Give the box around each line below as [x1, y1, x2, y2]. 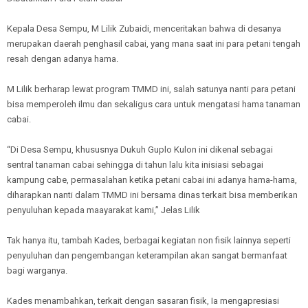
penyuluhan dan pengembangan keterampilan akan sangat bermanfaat [7, 250, 287, 261]
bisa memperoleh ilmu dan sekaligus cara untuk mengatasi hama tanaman [7, 99, 300, 110]
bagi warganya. [7, 265, 67, 276]
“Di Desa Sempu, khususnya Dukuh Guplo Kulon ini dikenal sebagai [7, 144, 273, 155]
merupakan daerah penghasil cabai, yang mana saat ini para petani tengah [7, 38, 300, 49]
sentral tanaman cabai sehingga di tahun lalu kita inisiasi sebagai [7, 159, 263, 170]
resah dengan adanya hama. [7, 54, 120, 65]
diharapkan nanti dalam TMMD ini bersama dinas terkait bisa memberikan [7, 190, 298, 201]
